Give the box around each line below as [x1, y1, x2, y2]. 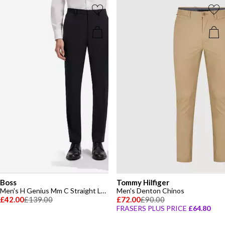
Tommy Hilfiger [116, 178, 169, 187]
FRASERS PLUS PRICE [116, 204, 187, 212]
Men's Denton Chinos [116, 186, 184, 195]
